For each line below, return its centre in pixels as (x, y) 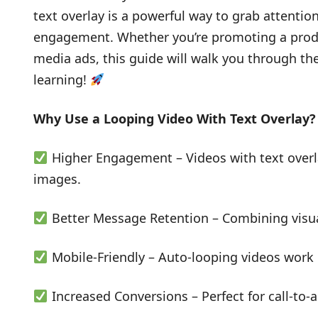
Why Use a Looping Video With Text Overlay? (175, 119)
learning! (62, 79)
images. (57, 179)
